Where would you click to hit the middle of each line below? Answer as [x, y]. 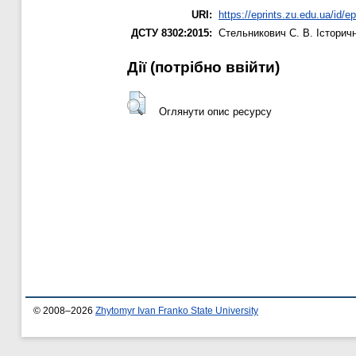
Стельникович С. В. [266, 33]
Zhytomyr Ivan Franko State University [177, 311]
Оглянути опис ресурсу [215, 111]
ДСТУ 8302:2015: [172, 33]
